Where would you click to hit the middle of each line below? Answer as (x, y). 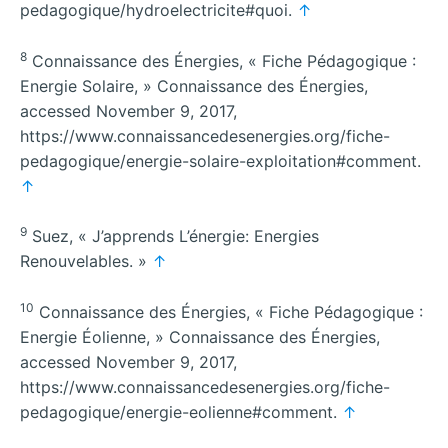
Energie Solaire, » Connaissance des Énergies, (194, 85)
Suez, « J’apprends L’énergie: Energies (173, 236)
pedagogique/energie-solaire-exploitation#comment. (220, 160)
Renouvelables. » (86, 261)
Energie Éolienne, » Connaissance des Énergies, (200, 336)
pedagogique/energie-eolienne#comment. (181, 411)
